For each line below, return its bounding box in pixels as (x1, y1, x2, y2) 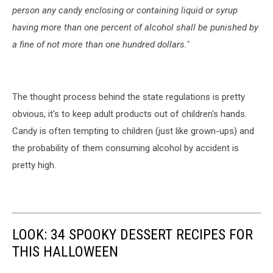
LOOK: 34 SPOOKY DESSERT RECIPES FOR (12, 226, 253, 244)
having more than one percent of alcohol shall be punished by (12, 22, 258, 34)
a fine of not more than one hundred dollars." (12, 39, 190, 51)
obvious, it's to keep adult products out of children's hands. (12, 108, 247, 120)
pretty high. (12, 160, 56, 171)
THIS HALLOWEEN (12, 243, 118, 261)
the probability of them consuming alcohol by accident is (12, 143, 239, 154)
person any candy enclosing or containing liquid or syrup (12, 5, 238, 16)
